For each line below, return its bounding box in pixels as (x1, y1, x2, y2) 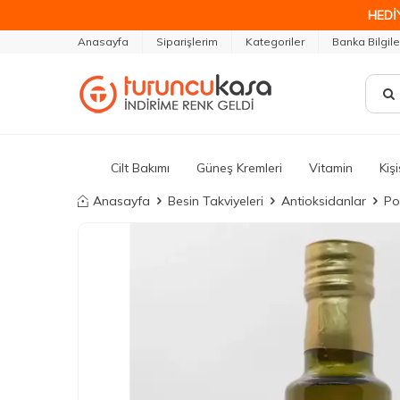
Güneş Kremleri (196, 159, 282, 176)
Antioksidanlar (281, 193, 366, 209)
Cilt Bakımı (111, 159, 170, 176)
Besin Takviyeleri (168, 193, 263, 209)
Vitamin (309, 159, 353, 176)
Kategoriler (246, 35, 304, 48)
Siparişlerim (156, 35, 218, 48)
